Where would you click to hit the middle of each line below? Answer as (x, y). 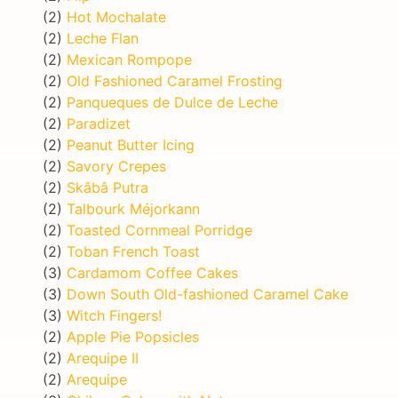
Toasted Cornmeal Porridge (159, 230)
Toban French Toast (133, 251)
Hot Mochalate (116, 16)
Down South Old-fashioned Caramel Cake (207, 294)
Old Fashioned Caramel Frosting (175, 80)
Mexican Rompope (129, 59)
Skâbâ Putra (107, 187)
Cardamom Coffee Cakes (152, 272)
